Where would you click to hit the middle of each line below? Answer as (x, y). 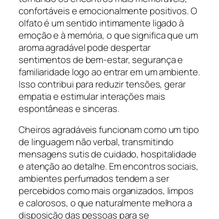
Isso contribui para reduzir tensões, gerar (102, 84)
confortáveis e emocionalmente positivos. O (108, 11)
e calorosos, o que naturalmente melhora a (105, 203)
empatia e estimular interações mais (92, 96)
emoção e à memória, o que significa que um (108, 35)
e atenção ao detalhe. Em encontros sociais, (109, 166)
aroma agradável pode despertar (85, 47)
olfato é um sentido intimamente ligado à (101, 23)
